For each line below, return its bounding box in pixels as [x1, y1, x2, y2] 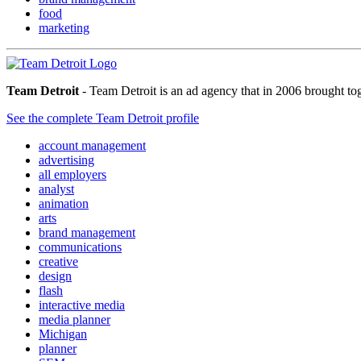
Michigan [39, 326, 87, 341]
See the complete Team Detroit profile [6, 110, 199, 125]
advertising [39, 152, 94, 167]
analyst [39, 181, 74, 196]
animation [39, 196, 89, 210]
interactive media [39, 297, 125, 312]
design [39, 268, 72, 283]
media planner [39, 312, 110, 326]
